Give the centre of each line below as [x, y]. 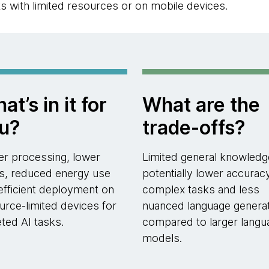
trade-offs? [194, 128]
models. [162, 238]
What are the [201, 105]
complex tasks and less [201, 189]
